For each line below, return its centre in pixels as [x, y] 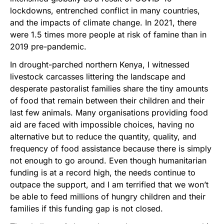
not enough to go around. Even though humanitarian [108, 160]
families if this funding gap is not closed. [86, 208]
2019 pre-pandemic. [48, 46]
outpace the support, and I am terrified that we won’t [109, 184]
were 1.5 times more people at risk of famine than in [108, 34]
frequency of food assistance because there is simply [111, 148]
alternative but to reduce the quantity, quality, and [103, 136]
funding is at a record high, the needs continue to [103, 172]
